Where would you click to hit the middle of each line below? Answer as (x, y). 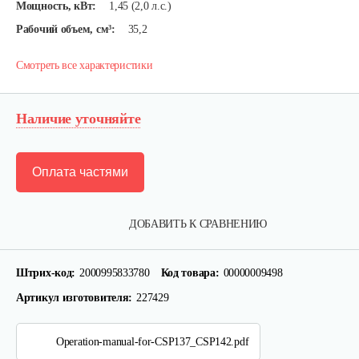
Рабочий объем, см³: (66, 29)
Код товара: (190, 273)
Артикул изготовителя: (75, 298)
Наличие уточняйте (79, 119)
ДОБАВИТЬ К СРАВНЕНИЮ (198, 224)
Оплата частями (80, 172)
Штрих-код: (46, 273)
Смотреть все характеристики (85, 65)
